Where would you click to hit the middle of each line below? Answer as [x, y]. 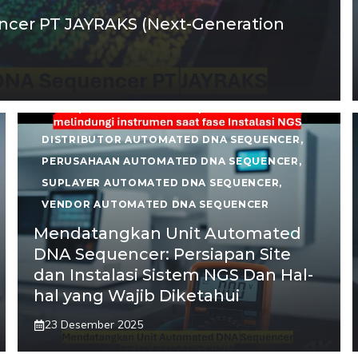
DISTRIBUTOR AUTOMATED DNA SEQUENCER [171, 139]
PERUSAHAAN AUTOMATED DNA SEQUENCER [170, 161]
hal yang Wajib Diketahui [141, 296]
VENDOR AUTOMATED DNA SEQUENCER [155, 204]
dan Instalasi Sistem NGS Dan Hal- [174, 275]
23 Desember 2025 [94, 324]
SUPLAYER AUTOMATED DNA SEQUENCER [161, 183]
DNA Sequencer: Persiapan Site [163, 254]
